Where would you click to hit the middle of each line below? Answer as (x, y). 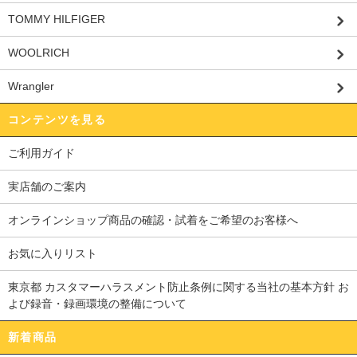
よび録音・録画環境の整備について (97, 303)
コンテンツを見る (57, 119)
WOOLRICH (39, 52)
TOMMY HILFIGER (57, 19)
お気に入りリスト (53, 253)
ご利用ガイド (41, 153)
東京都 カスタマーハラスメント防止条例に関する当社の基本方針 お (178, 286)
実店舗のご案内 (47, 186)
